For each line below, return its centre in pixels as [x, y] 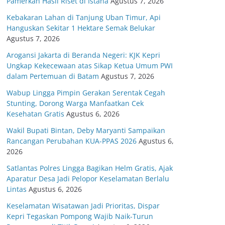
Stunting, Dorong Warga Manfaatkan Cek [75, 103]
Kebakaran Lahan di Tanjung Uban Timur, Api [84, 17]
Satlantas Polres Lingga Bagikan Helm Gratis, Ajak [90, 168]
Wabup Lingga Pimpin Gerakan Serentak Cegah [86, 92]
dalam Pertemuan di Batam [53, 76]
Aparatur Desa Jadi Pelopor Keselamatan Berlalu [88, 178]
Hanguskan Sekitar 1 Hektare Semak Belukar [81, 28]
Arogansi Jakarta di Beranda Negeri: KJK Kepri [83, 55]
